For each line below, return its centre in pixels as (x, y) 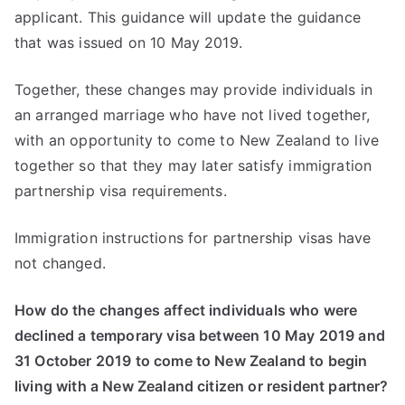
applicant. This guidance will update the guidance (188, 17)
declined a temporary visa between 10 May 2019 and (200, 335)
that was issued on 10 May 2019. (128, 42)
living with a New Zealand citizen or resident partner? (202, 386)
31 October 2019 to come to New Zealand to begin (191, 360)
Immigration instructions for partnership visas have (193, 237)
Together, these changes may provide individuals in (194, 89)
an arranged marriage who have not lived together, (192, 114)
